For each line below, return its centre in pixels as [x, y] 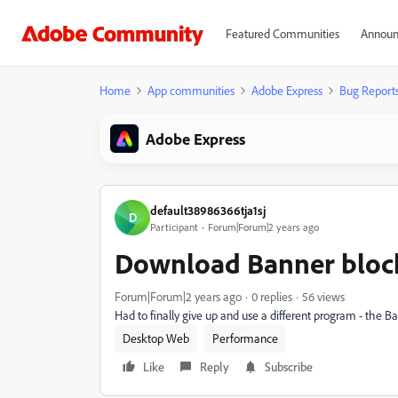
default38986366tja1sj [208, 210]
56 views [323, 296]
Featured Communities [282, 33]
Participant [174, 227]
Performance [245, 338]
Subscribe [289, 366]
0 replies [272, 296]
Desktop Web [156, 338]
